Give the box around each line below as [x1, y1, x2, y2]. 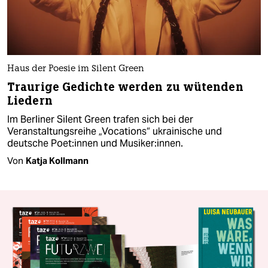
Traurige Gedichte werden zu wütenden [7, 79, 243, 95]
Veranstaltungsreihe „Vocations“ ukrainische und [7, 124, 222, 138]
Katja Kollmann [26, 154, 89, 166]
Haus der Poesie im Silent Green [7, 64, 144, 74]
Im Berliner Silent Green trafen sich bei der [7, 112, 193, 126]
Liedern [7, 93, 53, 108]
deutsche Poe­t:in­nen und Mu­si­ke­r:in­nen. [7, 136, 183, 150]
